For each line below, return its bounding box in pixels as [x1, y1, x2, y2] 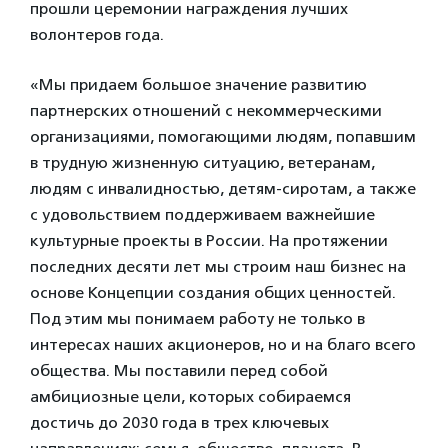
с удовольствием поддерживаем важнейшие [30, 204, 375, 224]
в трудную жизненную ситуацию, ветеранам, [30, 152, 375, 172]
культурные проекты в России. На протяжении [30, 230, 388, 250]
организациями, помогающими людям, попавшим [30, 126, 416, 146]
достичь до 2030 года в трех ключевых [30, 412, 329, 432]
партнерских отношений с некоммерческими [30, 100, 382, 120]
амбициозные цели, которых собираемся [30, 386, 351, 406]
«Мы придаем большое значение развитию [30, 74, 367, 94]
